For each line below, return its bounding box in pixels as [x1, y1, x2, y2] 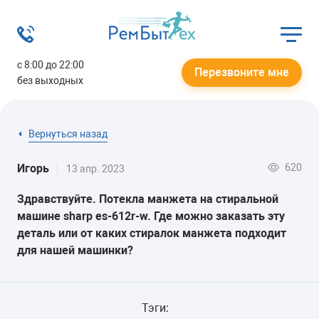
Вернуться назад [28, 127, 108, 140]
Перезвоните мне [194, 66, 289, 79]
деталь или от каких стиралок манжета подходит [17, 226, 286, 240]
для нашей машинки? [17, 243, 133, 257]
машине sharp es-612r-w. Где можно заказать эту [17, 209, 285, 223]
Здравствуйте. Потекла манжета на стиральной [17, 192, 278, 206]
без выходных [17, 75, 83, 86]
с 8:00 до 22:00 [17, 59, 84, 70]
